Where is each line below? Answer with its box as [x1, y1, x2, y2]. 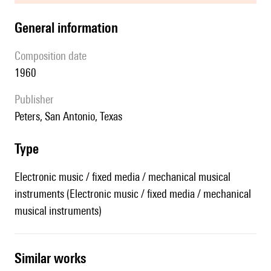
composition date [21, 49, 87, 63]
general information [22, 19, 118, 36]
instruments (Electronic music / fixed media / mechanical [15, 187, 251, 201]
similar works [22, 250, 86, 267]
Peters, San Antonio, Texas [19, 109, 122, 123]
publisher [20, 93, 54, 106]
